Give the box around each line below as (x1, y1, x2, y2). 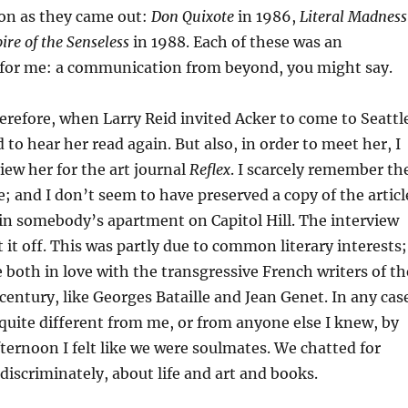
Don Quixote (150, 7, 234, 25)
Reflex (189, 160, 230, 178)
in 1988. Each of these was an (128, 33, 342, 51)
